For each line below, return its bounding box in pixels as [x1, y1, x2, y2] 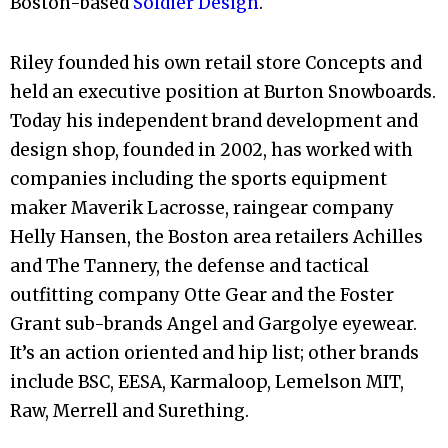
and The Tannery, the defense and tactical [10, 254, 369, 277]
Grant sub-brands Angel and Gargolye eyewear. [10, 312, 417, 335]
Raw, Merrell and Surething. [10, 399, 249, 422]
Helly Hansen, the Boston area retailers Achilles [10, 225, 423, 248]
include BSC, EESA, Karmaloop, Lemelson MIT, [10, 370, 404, 393]
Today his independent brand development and [10, 109, 418, 132]
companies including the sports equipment [10, 167, 387, 190]
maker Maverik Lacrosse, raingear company [10, 196, 394, 219]
